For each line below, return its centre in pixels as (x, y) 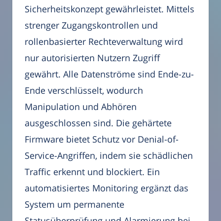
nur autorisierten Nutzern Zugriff (92, 58)
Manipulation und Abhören (81, 107)
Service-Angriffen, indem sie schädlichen (109, 156)
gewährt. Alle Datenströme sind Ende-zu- (109, 74)
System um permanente (74, 204)
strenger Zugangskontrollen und (91, 25)
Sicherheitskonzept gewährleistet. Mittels (110, 9)
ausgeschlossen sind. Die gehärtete (98, 123)
